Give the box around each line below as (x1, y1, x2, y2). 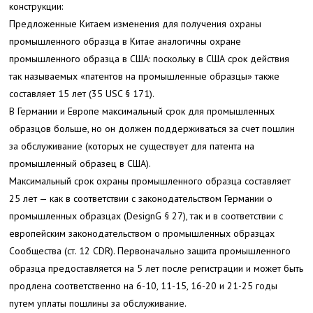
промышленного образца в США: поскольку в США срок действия (9, 52, 290, 65)
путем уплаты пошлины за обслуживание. (9, 296, 187, 310)
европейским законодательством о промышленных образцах (9, 226, 275, 240)
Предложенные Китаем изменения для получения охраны (9, 17, 262, 30)
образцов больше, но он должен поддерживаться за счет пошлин (9, 122, 296, 135)
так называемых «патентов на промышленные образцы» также (9, 69, 280, 82)
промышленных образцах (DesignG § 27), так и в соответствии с (9, 209, 284, 222)
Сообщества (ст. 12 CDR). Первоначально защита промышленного (9, 244, 291, 257)
